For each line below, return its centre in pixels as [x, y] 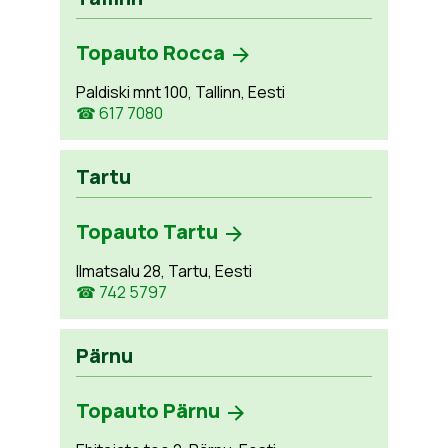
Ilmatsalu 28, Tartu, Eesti [163, 271]
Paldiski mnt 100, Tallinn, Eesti [180, 92]
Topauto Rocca [150, 52]
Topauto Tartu [146, 231]
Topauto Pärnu [147, 410]
